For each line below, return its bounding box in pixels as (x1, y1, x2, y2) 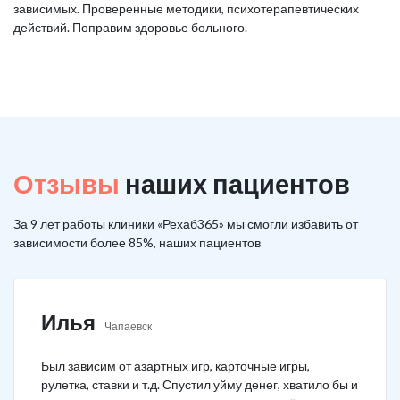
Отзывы (13, 168, 120, 199)
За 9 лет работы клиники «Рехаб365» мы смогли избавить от (13, 216, 358, 231)
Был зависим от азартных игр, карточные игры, (41, 358, 310, 373)
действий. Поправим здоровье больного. (13, 20, 247, 35)
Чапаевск (104, 320, 152, 333)
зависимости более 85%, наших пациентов (13, 235, 261, 250)
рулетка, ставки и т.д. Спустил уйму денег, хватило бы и (41, 377, 358, 392)
